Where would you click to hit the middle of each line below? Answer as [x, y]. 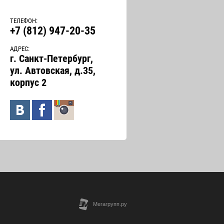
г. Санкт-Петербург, [51, 58]
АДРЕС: [20, 48]
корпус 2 [28, 82]
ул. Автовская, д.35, [53, 70]
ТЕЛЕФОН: [24, 20]
